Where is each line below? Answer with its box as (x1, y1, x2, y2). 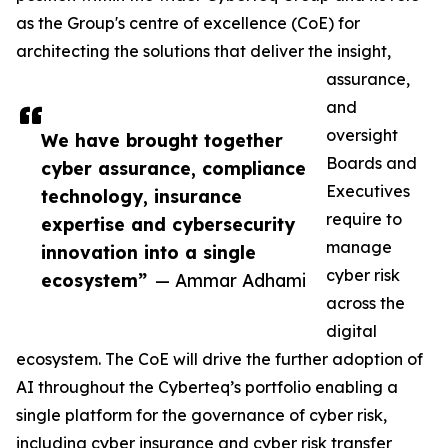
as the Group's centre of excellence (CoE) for (16, 13, 360, 34)
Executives (326, 181, 410, 202)
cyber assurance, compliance (41, 157, 306, 180)
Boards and (326, 153, 417, 174)
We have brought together (41, 129, 283, 152)
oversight (326, 125, 398, 146)
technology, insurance (41, 185, 242, 208)
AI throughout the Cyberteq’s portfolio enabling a (16, 377, 398, 398)
